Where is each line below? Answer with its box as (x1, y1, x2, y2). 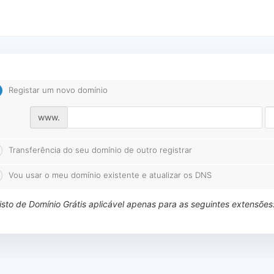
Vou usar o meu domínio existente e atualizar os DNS (8, 169, 212, 180)
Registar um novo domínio (8, 85, 108, 95)
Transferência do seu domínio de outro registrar (8, 144, 192, 155)
